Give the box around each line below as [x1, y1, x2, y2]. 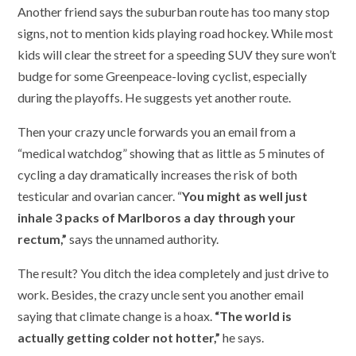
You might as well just [182, 188, 308, 204]
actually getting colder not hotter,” [17, 330, 221, 346]
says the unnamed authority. [67, 231, 219, 247]
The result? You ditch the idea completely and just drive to [17, 265, 330, 281]
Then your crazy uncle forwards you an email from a [17, 124, 296, 140]
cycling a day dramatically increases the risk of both [17, 167, 298, 183]
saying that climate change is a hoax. [17, 308, 215, 324]
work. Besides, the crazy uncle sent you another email [17, 287, 304, 303]
